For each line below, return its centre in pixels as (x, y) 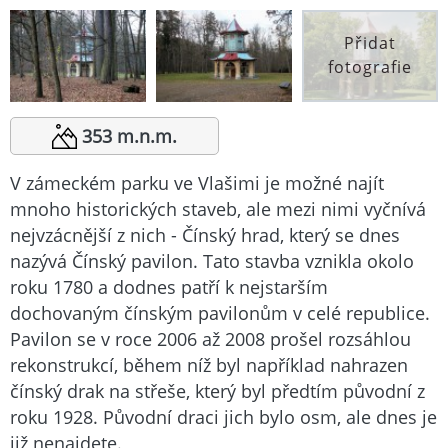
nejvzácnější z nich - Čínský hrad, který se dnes (205, 234)
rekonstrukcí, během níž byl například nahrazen (209, 364)
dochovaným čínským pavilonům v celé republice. (220, 312)
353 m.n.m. (129, 136)
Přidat (370, 42)
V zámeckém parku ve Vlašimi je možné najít (197, 182)
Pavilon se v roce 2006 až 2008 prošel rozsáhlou (210, 338)
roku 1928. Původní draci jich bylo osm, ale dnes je (223, 416)
